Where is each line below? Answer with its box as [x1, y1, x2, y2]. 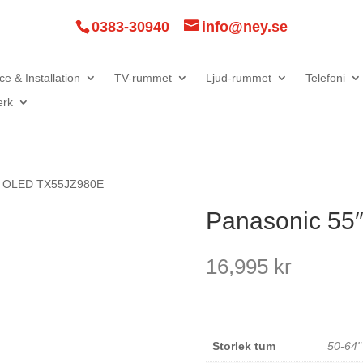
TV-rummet [113, 70, 172, 84]
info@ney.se [201, 19, 288, 36]
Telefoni [305, 70, 345, 84]
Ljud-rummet [205, 70, 271, 84]
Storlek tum [211, 340, 275, 353]
